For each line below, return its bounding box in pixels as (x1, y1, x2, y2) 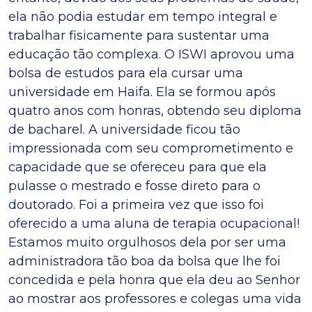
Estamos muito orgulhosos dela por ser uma (8, 235, 286, 250)
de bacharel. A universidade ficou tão (8, 122, 240, 137)
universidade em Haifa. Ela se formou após (8, 84, 276, 100)
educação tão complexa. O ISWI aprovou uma (8, 47, 295, 62)
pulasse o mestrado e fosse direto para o (8, 178, 260, 194)
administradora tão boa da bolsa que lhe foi (8, 253, 281, 269)
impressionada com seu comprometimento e (8, 141, 293, 156)
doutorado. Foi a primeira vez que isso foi (8, 197, 264, 212)
